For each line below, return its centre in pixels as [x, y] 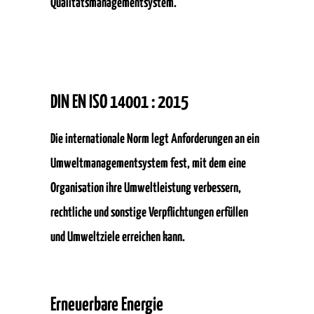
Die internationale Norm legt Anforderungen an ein [155, 139]
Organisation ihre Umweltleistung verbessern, [146, 188]
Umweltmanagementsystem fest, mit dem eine [148, 164]
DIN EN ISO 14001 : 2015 [120, 103]
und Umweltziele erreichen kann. [118, 237]
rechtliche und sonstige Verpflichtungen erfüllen [149, 213]
